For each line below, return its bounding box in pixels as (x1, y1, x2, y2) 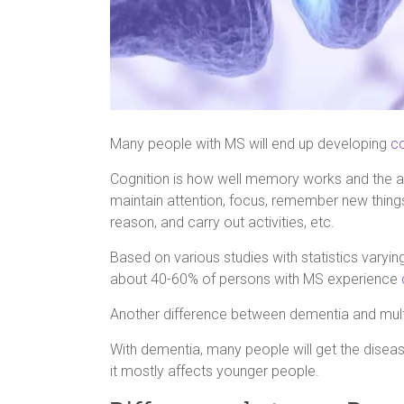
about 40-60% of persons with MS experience (110, 270, 401, 288)
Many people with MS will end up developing (110, 134, 390, 152)
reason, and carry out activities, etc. (110, 213, 335, 231)
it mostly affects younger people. (110, 362, 319, 380)
